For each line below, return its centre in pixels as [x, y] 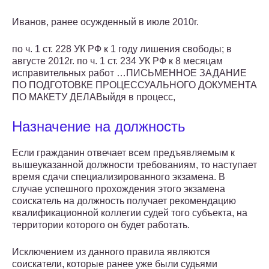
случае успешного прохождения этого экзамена [119, 189]
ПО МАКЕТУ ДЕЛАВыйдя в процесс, [94, 97]
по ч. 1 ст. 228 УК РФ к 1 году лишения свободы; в [122, 49]
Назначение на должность [99, 127]
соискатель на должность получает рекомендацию [124, 201]
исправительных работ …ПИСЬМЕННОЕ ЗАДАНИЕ [129, 73]
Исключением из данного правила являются [111, 252]
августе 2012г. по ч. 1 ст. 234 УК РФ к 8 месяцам [117, 61]
